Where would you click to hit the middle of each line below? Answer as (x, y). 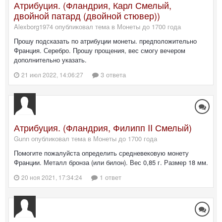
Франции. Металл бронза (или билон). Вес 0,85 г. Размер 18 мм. (111, 162)
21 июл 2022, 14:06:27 (52, 74)
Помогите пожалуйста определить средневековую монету (101, 153)
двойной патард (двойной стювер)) (87, 15)
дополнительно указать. (50, 59)
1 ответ (110, 177)
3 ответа (112, 74)
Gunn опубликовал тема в (54, 138)
